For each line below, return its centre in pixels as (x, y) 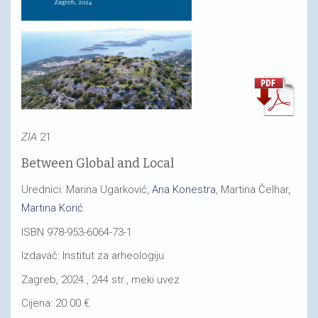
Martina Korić (52, 208)
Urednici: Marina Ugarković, (87, 190)
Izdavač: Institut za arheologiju (93, 256)
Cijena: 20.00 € (55, 303)
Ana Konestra (184, 190)
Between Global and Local (98, 163)
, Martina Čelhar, (253, 190)
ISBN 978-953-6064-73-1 (77, 232)
